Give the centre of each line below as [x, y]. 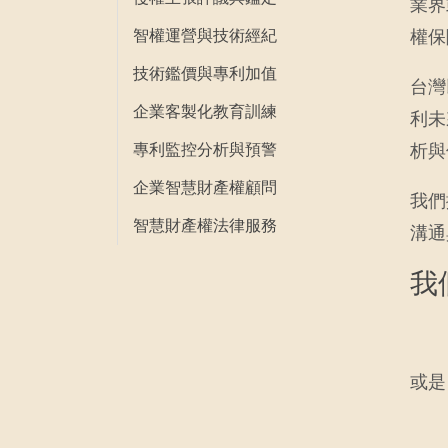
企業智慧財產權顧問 [205, 187]
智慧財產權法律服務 [205, 225]
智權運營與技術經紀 [205, 35]
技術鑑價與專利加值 [205, 73]
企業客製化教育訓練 [205, 111]
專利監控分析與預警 [205, 149]
